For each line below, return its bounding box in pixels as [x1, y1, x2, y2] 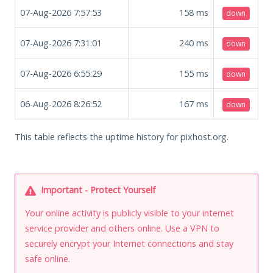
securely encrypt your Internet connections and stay [25, 237, 233, 249]
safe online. [25, 252, 70, 264]
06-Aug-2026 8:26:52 [20, 97, 102, 110]
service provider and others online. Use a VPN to [25, 222, 219, 234]
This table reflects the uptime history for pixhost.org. [15, 130, 229, 143]
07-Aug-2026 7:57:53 [20, 6, 102, 18]
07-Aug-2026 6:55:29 [20, 67, 102, 79]
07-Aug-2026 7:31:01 [20, 37, 102, 49]
